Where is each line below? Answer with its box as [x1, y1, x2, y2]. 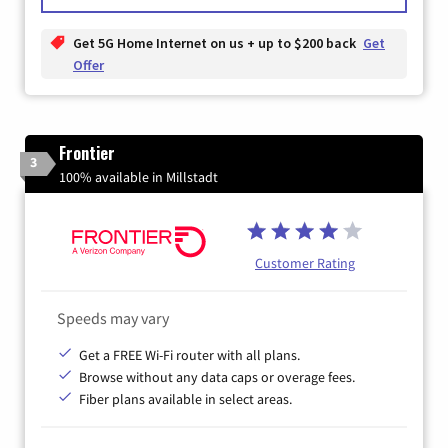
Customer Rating [255, 254, 355, 273]
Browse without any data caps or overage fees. [79, 368, 355, 387]
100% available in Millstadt [59, 168, 218, 187]
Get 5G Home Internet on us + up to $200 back [73, 34, 359, 53]
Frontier [59, 141, 115, 166]
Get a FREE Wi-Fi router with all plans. [79, 346, 300, 365]
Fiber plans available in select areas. [79, 390, 292, 409]
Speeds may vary [57, 308, 169, 329]
